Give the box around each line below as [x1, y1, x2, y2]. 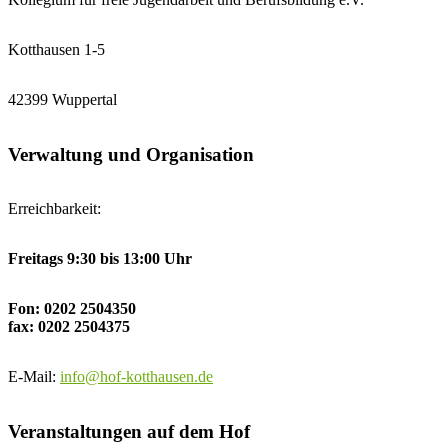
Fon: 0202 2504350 [8, 300, 136, 318]
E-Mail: [8, 368, 60, 386]
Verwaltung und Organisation [8, 143, 254, 165]
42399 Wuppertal [8, 91, 117, 109]
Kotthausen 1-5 [8, 41, 105, 59]
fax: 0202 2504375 [8, 318, 130, 336]
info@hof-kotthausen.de [60, 368, 213, 386]
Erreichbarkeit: [8, 200, 101, 218]
